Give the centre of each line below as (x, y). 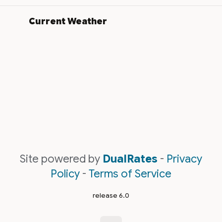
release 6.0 (111, 195)
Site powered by (61, 159)
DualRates (130, 159)
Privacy (184, 159)
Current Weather (68, 21)
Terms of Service (130, 173)
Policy (65, 173)
